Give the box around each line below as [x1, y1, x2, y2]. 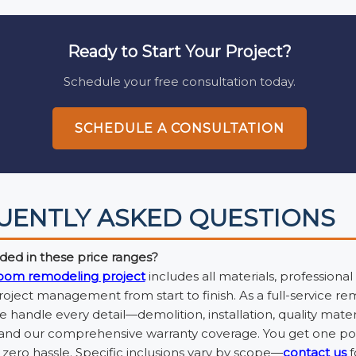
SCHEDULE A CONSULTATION [75, 120, 284, 136]
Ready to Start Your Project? [68, 41, 292, 61]
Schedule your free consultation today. [64, 73, 296, 89]
